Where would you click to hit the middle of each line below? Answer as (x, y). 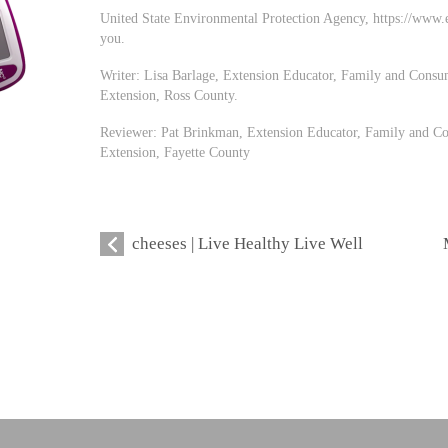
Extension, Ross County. (169, 94)
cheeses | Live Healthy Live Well (248, 243)
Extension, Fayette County (175, 151)
